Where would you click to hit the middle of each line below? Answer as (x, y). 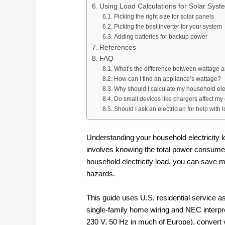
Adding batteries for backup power (160, 37)
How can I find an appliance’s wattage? (167, 79)
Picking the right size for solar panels (164, 17)
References (118, 48)
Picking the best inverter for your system (168, 27)
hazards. (101, 174)
